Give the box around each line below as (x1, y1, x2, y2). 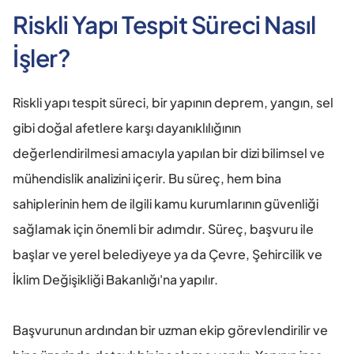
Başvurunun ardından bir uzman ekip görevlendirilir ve (13, 322, 328, 339)
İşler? (13, 43, 70, 73)
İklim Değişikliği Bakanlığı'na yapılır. (13, 271, 218, 288)
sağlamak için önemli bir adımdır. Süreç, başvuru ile (13, 220, 314, 238)
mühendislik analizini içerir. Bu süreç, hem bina (13, 170, 281, 187)
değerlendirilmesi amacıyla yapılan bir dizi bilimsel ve (13, 145, 325, 162)
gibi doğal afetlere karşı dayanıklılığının (13, 119, 241, 137)
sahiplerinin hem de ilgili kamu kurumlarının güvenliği (13, 195, 318, 213)
